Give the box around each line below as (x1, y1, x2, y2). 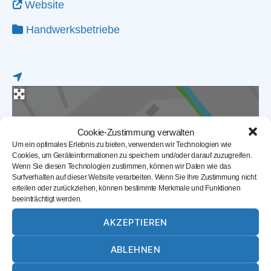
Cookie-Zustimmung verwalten (77, 126, 194, 137)
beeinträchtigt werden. (12, 194, 82, 203)
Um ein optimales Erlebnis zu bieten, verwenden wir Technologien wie (12, 140, 232, 149)
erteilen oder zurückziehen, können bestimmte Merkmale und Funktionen (12, 183, 241, 192)
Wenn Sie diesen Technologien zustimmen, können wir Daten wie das (12, 162, 231, 171)
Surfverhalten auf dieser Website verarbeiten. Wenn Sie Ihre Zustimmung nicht (12, 172, 256, 181)
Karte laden (122, 211, 156, 218)
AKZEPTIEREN (103, 216, 168, 227)
